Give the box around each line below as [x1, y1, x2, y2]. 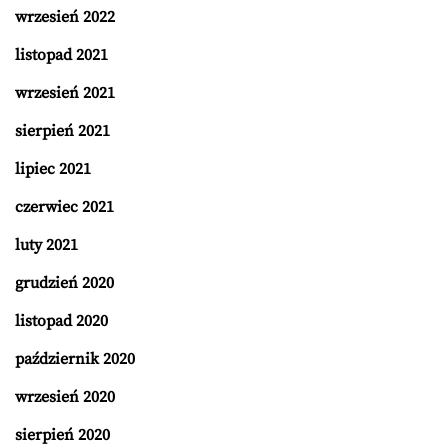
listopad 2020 [15, 310, 108, 331]
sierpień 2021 [15, 120, 110, 141]
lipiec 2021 [15, 158, 91, 179]
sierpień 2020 [15, 424, 110, 445]
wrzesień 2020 [15, 386, 115, 407]
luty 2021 [15, 234, 78, 255]
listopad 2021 [15, 44, 108, 65]
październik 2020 [15, 348, 135, 369]
